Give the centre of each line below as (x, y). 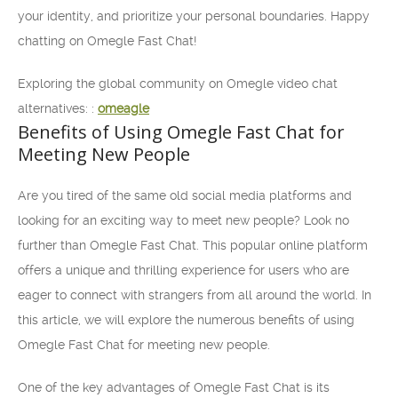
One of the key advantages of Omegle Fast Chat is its (174, 387)
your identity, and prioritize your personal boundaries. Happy (194, 16)
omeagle (123, 108)
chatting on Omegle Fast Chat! (107, 41)
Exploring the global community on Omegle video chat (178, 84)
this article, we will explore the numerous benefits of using (186, 320)
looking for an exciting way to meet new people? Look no (183, 220)
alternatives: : (58, 108)
